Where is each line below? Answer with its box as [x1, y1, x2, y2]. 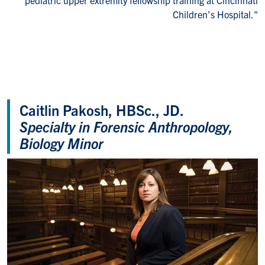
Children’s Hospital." [173, 8, 258, 20]
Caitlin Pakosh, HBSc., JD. [20, 100, 184, 119]
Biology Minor [20, 133, 104, 152]
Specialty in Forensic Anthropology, [20, 117, 233, 135]
